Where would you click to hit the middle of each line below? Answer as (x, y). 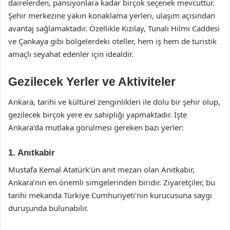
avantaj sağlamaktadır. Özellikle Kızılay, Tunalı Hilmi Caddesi (114, 28)
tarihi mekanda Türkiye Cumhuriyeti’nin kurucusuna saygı (110, 195)
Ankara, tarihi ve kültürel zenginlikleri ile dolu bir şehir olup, (114, 102)
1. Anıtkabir (32, 153)
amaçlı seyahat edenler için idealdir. (71, 54)
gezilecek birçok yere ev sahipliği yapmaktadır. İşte (98, 114)
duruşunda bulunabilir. (48, 208)
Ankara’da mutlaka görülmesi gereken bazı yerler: (96, 127)
